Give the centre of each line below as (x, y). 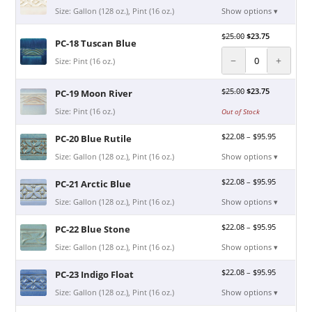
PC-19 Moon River (94, 93)
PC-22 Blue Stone (93, 229)
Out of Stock (241, 111)
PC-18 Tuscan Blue (96, 43)
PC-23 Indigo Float (95, 274)
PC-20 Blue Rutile (94, 138)
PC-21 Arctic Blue (93, 184)
